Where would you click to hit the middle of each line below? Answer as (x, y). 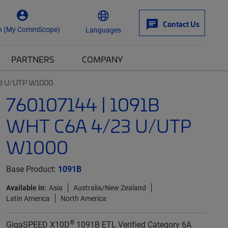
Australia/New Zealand (109, 188)
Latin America (28, 198)
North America (83, 198)
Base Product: (32, 169)
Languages (103, 30)
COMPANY (103, 59)
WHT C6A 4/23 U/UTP (98, 125)
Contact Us (181, 24)
